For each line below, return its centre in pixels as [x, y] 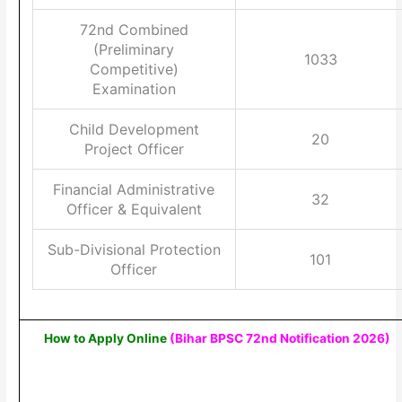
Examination [134, 88]
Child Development [134, 129]
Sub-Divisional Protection [134, 249]
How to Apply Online [106, 338]
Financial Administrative [134, 189]
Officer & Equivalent [134, 209]
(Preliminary [134, 49]
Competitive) [134, 69]
